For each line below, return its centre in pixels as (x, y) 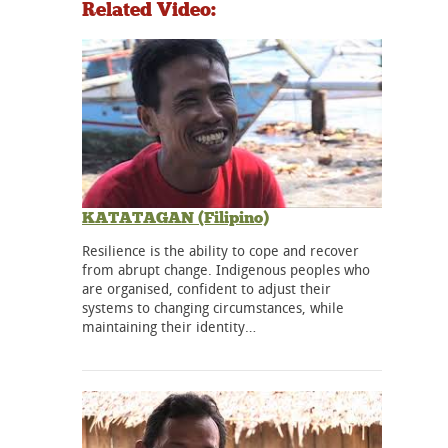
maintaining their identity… (169, 326)
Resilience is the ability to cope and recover (220, 250)
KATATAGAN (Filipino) (175, 217)
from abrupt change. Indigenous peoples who (226, 269)
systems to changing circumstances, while (213, 307)
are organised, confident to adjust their (206, 288)
